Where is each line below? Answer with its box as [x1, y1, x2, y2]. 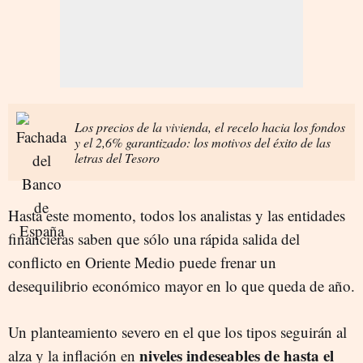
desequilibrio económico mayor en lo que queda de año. [8, 275, 355, 296]
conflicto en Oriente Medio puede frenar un [8, 251, 276, 272]
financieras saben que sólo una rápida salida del [8, 228, 300, 249]
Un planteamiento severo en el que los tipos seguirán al [8, 321, 347, 342]
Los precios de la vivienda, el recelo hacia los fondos [75, 117, 345, 135]
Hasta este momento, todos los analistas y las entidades [8, 204, 345, 225]
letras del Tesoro [75, 148, 160, 166]
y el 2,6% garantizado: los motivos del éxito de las [75, 133, 331, 151]
